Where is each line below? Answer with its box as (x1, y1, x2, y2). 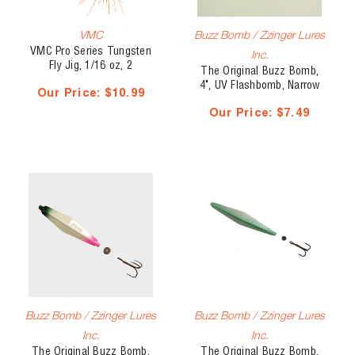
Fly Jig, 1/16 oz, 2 (49, 60, 132, 72)
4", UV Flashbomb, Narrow (199, 80, 320, 92)
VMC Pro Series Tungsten (30, 46, 151, 58)
